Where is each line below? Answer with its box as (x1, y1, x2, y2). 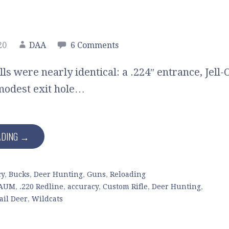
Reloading (110, 170, 146, 179)
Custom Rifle (103, 182, 148, 191)
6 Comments (71, 40, 119, 51)
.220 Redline (19, 182, 63, 191)
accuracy (67, 182, 99, 191)
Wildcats (32, 195, 63, 203)
